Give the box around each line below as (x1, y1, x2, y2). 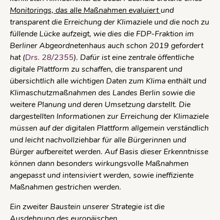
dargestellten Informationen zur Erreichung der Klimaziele (10, 110, 209, 122)
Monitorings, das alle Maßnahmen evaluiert (10, 4, 161, 16)
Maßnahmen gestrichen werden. (10, 181, 121, 192)
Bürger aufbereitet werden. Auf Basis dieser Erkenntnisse (10, 146, 208, 157)
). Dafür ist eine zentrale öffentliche (74, 52, 194, 63)
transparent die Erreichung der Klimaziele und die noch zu (10, 16, 209, 27)
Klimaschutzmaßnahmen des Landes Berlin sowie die (10, 87, 195, 98)
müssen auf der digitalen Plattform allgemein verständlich (10, 122, 209, 134)
